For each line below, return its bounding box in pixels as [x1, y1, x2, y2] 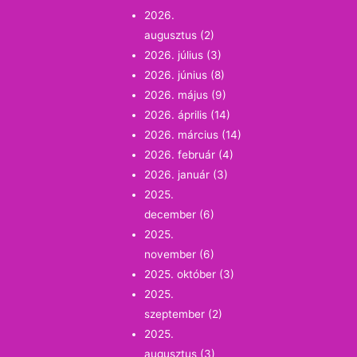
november [144, 248, 197, 261]
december [144, 208, 197, 222]
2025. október [144, 268, 217, 281]
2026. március [144, 128, 219, 142]
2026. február [144, 148, 216, 162]
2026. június [144, 69, 208, 82]
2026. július [144, 49, 204, 62]
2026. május [144, 88, 209, 102]
